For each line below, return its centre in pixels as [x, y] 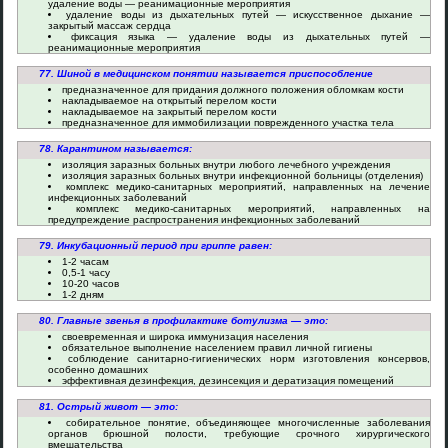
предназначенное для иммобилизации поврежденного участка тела [228, 122]
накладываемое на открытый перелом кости [169, 100]
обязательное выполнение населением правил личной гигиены [217, 347]
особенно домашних [98, 369]
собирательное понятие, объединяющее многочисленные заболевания [248, 422]
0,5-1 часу [86, 272]
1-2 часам [85, 261]
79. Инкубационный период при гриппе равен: [155, 245]
